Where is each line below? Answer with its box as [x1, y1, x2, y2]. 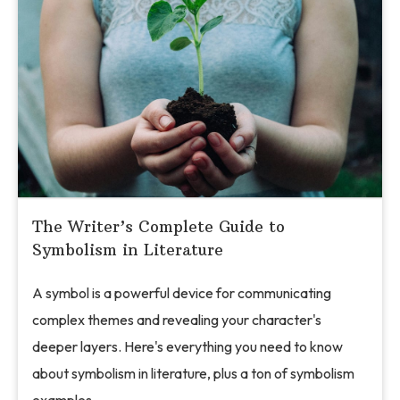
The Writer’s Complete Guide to [32, 216, 285, 237]
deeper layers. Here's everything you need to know [32, 337, 343, 355]
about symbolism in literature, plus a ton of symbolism [32, 363, 354, 382]
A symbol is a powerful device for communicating [32, 283, 331, 302]
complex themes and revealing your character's [32, 310, 321, 329]
